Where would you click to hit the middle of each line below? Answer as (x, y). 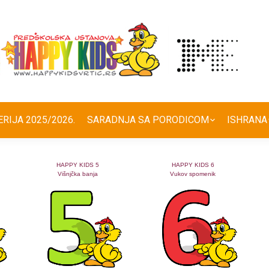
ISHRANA (247, 120)
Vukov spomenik (193, 174)
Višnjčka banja (77, 174)
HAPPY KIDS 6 (193, 165)
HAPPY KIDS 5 (77, 165)
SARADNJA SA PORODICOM (148, 120)
